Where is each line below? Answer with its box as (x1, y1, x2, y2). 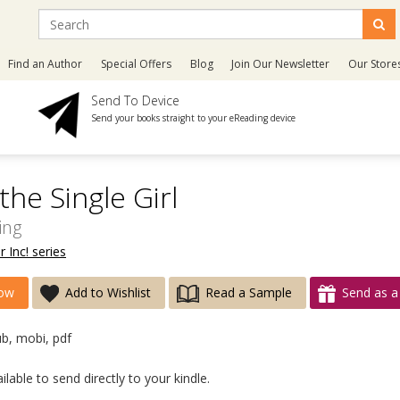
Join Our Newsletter (231, 56, 330, 71)
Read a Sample (204, 284, 292, 301)
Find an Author (8, 56, 83, 71)
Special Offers (101, 56, 172, 71)
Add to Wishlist (65, 284, 152, 301)
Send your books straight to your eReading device (91, 112, 296, 124)
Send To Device (91, 92, 180, 109)
